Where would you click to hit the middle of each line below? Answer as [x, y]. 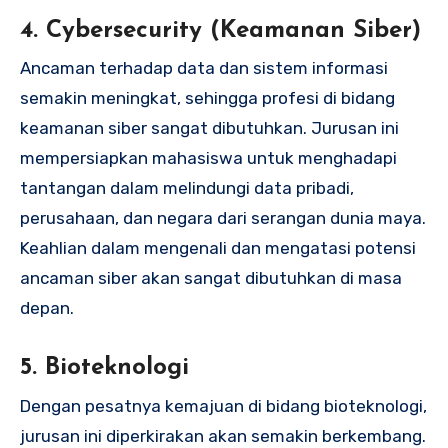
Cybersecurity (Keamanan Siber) [233, 30]
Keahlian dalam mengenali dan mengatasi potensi [218, 248]
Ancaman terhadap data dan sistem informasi [204, 68]
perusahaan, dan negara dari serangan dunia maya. [223, 218]
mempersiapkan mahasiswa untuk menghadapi [208, 158]
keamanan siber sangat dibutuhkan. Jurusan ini [209, 128]
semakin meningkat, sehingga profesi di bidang [207, 98]
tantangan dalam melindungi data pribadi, [187, 188]
